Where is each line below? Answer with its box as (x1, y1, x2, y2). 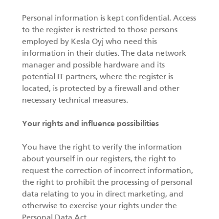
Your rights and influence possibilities (22, 120, 159, 128)
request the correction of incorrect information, (22, 167, 193, 175)
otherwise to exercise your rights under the (22, 202, 177, 210)
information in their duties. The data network (22, 50, 186, 58)
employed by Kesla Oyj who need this (22, 38, 157, 46)
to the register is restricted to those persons (22, 26, 177, 34)
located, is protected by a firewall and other (22, 85, 179, 93)
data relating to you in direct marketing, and (22, 191, 183, 198)
